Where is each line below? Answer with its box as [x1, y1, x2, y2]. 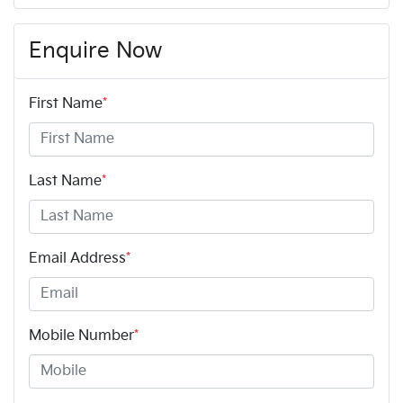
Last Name [29, 172, 102, 190]
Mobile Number [29, 327, 134, 345]
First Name [29, 94, 103, 112]
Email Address [29, 249, 126, 267]
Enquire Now [29, 37, 162, 64]
